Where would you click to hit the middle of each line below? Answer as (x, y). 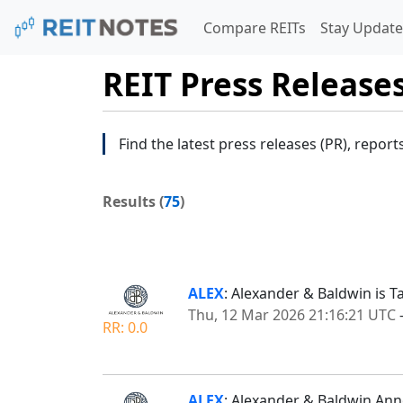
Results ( (133, 201)
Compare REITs (254, 27)
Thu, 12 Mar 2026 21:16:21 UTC (292, 314)
